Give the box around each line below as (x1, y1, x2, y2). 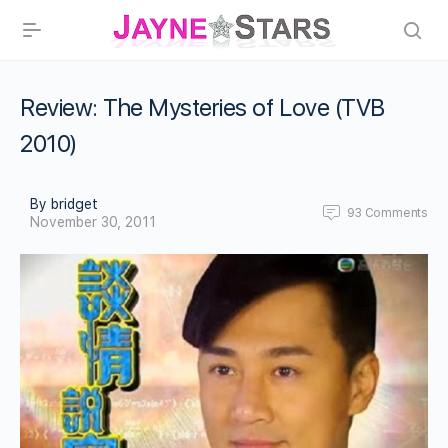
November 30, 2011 (30, 214, 156, 230)
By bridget (30, 196, 98, 212)
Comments (364, 206, 428, 220)
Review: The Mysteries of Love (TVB (20, 93, 385, 122)
